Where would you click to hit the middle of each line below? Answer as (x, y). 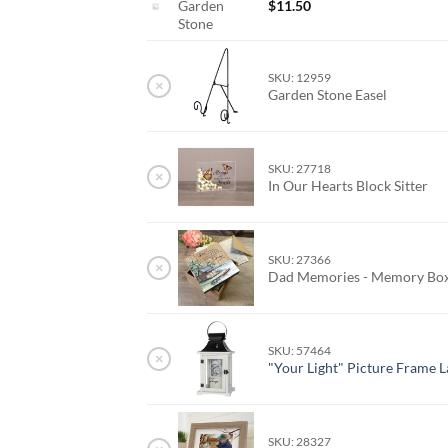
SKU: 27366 (300, 260)
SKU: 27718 (300, 169)
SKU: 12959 (300, 78)
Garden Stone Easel (329, 95)
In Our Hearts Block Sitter (350, 186)
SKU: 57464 (300, 351)
